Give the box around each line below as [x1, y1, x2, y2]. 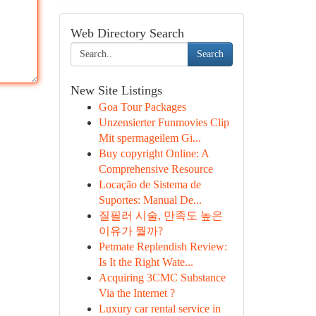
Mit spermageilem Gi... [98, 132, 201, 144]
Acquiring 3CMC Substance [98, 272, 226, 284]
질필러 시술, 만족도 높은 [98, 209, 223, 221]
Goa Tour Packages [98, 101, 186, 113]
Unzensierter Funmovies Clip [98, 116, 229, 128]
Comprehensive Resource [98, 163, 213, 175]
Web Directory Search [70, 26, 184, 40]
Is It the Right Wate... [98, 256, 193, 268]
